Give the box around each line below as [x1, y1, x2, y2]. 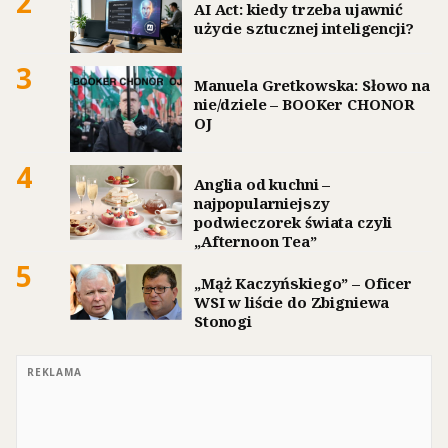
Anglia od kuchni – [194, 173, 331, 194]
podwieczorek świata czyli [194, 211, 393, 232]
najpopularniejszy [194, 192, 330, 213]
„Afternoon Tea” [194, 230, 317, 251]
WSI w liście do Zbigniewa [194, 291, 390, 312]
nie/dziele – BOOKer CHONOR [194, 93, 416, 114]
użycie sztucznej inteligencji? [194, 18, 414, 39]
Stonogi [194, 310, 252, 331]
